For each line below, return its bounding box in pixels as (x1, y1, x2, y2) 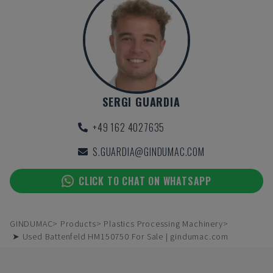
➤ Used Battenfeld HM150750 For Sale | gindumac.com (12, 231, 229, 242)
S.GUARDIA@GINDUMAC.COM (93, 144, 205, 159)
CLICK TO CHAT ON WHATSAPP (79, 174, 211, 188)
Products (60, 218, 96, 229)
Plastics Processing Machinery (104, 218, 223, 229)
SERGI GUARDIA (102, 94, 180, 110)
